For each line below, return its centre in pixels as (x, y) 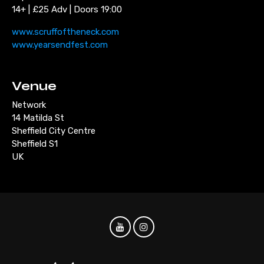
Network (29, 105)
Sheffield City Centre (54, 131)
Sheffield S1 (35, 143)
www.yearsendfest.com (60, 44)
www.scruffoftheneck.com (65, 32)
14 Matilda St (38, 118)
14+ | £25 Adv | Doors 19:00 (67, 9)
